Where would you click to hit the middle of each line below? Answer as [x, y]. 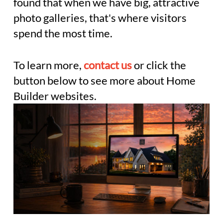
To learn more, [48, 65]
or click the [159, 65]
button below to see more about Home [104, 81]
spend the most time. [63, 33]
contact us [108, 65]
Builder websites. [55, 96]
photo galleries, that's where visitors [100, 17]
